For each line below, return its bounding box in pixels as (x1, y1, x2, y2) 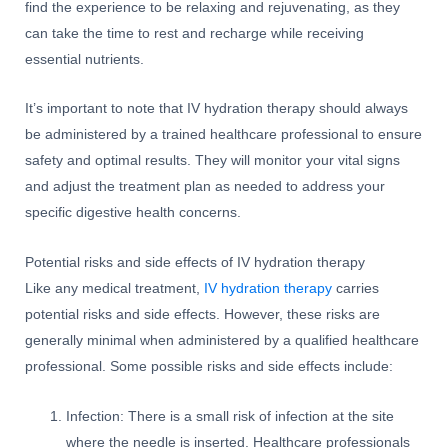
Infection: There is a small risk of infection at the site (66, 409, 395, 425)
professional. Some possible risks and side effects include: (25, 359, 393, 375)
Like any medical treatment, (25, 281, 204, 297)
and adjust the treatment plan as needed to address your (25, 179, 385, 195)
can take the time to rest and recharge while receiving (25, 25, 364, 41)
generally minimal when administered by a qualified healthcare (25, 333, 419, 349)
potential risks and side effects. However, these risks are (25, 307, 380, 323)
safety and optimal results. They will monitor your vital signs (25, 153, 400, 169)
